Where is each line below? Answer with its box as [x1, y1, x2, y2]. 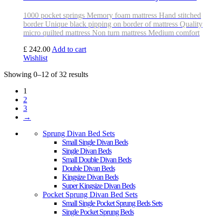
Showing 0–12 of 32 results [4, 70, 88, 78]
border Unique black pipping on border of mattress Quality [23, 19, 202, 28]
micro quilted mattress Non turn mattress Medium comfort [23, 28, 200, 37]
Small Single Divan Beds [62, 138, 128, 146]
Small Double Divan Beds [62, 155, 131, 164]
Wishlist [23, 53, 47, 62]
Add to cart [52, 45, 86, 53]
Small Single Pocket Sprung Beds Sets [62, 199, 162, 207]
